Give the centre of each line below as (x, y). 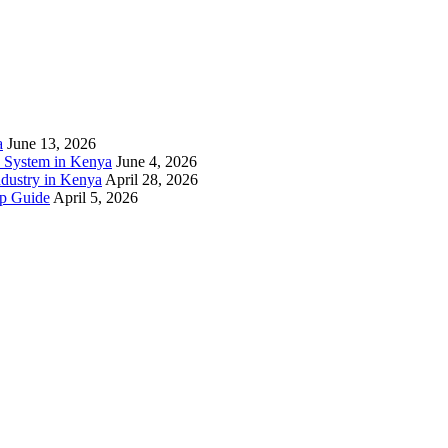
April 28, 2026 (151, 180)
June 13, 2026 (51, 144)
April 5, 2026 (95, 198)
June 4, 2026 (156, 162)
